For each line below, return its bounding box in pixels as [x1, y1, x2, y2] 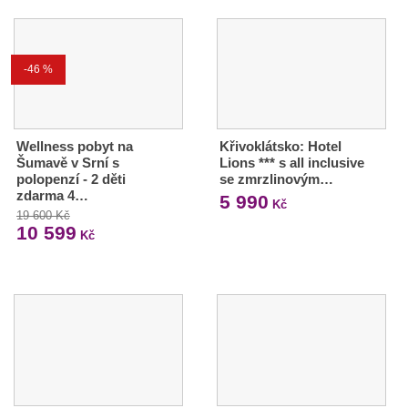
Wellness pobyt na [16, 138, 133, 155]
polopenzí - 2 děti [16, 171, 126, 188]
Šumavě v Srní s [16, 155, 119, 171]
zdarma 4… [16, 188, 88, 204]
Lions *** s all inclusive [219, 155, 364, 171]
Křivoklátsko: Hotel [219, 138, 342, 155]
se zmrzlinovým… [219, 171, 333, 188]
